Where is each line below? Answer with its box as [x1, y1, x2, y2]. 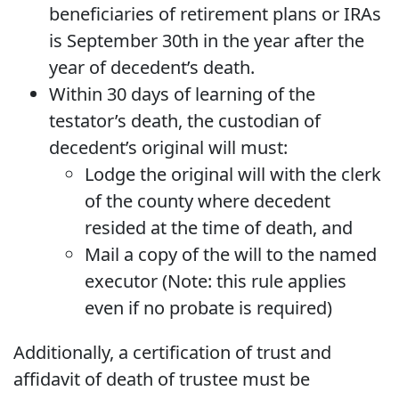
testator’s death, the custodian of [49, 108, 321, 133]
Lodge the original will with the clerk [85, 161, 381, 186]
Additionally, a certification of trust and [13, 339, 331, 364]
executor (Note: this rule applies [85, 268, 346, 293]
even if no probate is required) [85, 295, 332, 320]
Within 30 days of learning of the [49, 81, 315, 106]
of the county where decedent [85, 188, 330, 213]
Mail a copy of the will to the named [85, 241, 377, 266]
